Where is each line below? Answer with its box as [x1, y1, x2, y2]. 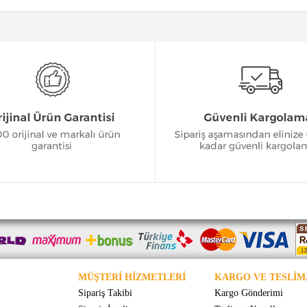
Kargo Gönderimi [214, 287, 283, 298]
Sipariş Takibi [77, 287, 132, 298]
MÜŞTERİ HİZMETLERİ [77, 271, 186, 282]
